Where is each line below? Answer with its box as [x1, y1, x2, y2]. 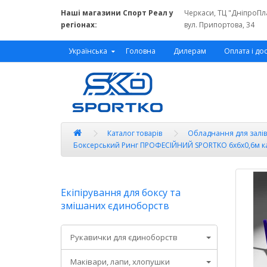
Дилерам [173, 46, 206, 56]
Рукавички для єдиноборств [70, 232, 178, 243]
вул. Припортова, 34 [184, 20, 255, 30]
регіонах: [61, 20, 97, 30]
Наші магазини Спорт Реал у [61, 8, 173, 18]
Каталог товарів [107, 128, 162, 138]
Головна [126, 46, 156, 56]
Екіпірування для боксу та [61, 186, 181, 199]
